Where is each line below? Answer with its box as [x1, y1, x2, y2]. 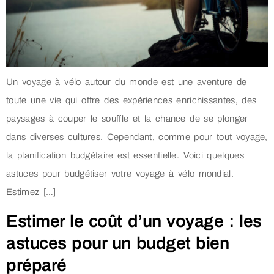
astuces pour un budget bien [6, 233, 229, 253]
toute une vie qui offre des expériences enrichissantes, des [6, 95, 257, 106]
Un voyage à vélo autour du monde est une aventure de [6, 77, 247, 87]
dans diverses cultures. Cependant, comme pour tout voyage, [6, 132, 268, 143]
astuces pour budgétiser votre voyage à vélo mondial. [6, 169, 234, 179]
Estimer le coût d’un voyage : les [6, 211, 262, 231]
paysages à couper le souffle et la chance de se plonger [6, 114, 248, 124]
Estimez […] [6, 187, 56, 198]
